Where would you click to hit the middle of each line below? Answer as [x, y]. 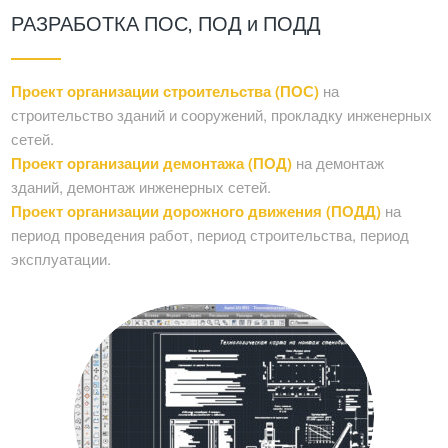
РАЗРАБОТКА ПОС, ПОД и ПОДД [166, 23]
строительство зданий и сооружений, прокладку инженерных [222, 115]
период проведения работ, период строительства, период [210, 235]
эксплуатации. [61, 259]
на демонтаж [338, 163]
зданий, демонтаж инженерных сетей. [141, 187]
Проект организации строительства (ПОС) [165, 91]
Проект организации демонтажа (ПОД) [152, 163]
